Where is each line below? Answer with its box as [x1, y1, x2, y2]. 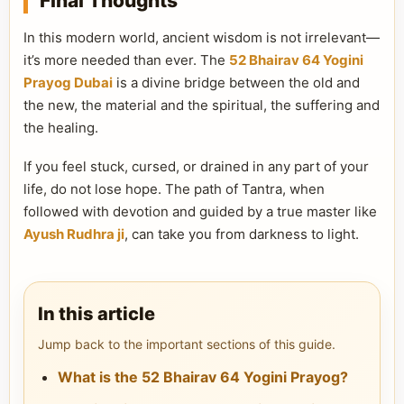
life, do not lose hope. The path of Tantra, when [23, 180, 325, 197]
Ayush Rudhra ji [23, 225, 124, 243]
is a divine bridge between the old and [113, 74, 360, 91]
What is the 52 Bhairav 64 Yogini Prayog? [58, 368, 348, 386]
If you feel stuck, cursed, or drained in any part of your [23, 158, 369, 175]
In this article [38, 303, 155, 325]
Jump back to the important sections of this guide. [38, 336, 335, 352]
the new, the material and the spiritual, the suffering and [23, 96, 380, 114]
